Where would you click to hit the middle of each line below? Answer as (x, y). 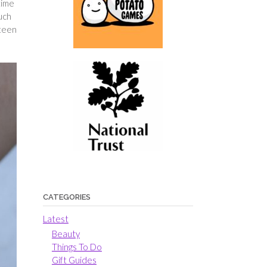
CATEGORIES (66, 197)
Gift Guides (74, 260)
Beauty (66, 233)
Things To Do (77, 246)
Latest (55, 218)
